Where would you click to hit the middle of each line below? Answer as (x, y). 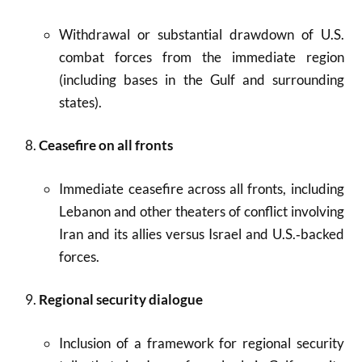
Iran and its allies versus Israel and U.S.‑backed (202, 234)
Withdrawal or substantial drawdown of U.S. (202, 34)
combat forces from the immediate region (202, 57)
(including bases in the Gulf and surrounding (202, 79)
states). (81, 102)
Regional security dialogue (120, 299)
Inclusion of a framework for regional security (202, 343)
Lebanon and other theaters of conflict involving (202, 211)
